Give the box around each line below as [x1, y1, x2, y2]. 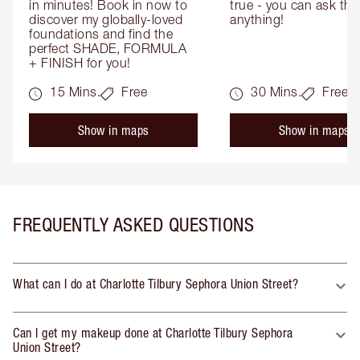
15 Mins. [50, 84, 100, 99]
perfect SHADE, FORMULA [29, 40, 186, 55]
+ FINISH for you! [29, 55, 131, 70]
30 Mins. [251, 84, 301, 99]
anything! [230, 11, 284, 27]
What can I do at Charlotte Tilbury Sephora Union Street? [13, 276, 298, 291]
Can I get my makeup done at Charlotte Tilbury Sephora [13, 325, 293, 340]
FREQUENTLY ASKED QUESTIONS [13, 212, 254, 235]
